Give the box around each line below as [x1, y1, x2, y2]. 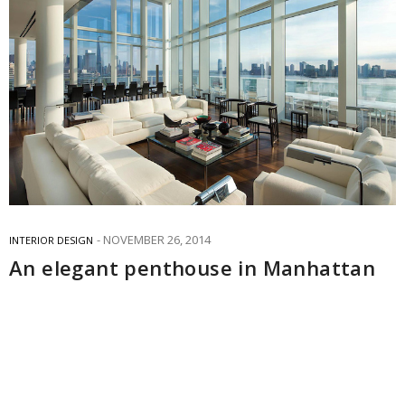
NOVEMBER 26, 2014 [103, 231, 211, 249]
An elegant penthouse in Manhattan [9, 254, 376, 282]
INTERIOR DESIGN [9, 233, 93, 248]
